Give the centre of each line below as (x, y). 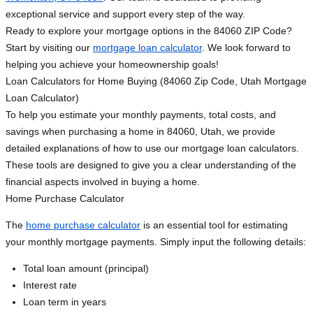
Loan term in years (65, 302)
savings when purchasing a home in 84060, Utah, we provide (140, 132)
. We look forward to (246, 48)
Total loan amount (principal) (86, 269)
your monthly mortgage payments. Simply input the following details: (156, 242)
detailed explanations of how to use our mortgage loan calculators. (152, 148)
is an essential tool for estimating (214, 225)
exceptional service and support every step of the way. (125, 14)
